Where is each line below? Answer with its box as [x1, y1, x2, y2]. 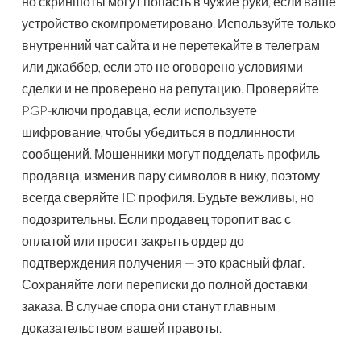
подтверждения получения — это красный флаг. [22, 255, 305, 271]
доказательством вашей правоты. [22, 320, 222, 336]
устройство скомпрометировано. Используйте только [22, 15, 336, 31]
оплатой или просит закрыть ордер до [22, 233, 244, 249]
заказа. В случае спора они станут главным [22, 298, 276, 314]
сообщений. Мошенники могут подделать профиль [22, 146, 320, 162]
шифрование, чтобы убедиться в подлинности [22, 124, 295, 140]
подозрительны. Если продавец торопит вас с [22, 211, 291, 227]
